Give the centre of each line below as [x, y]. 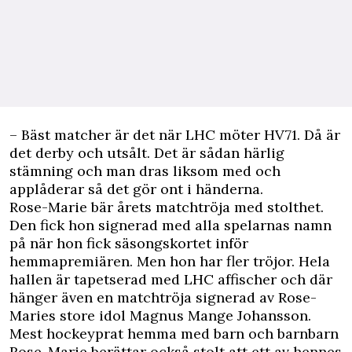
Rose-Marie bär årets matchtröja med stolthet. [167, 207]
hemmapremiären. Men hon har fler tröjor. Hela [170, 262]
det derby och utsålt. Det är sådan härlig [147, 153]
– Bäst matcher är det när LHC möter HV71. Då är [175, 135]
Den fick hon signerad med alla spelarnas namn [170, 225]
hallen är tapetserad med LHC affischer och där [171, 280]
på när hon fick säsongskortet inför [129, 244]
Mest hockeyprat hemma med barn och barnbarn [174, 334]
